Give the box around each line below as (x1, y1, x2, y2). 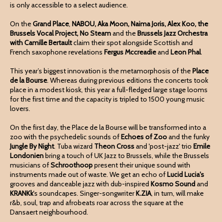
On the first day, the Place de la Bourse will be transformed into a (10, 123, 206, 132)
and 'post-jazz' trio (134, 142, 193, 151)
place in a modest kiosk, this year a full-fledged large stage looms (10, 85, 208, 94)
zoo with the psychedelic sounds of (10, 132, 121, 141)
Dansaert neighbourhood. (10, 208, 88, 217)
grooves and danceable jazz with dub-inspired (10, 179, 151, 188)
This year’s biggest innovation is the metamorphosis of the (10, 66, 192, 75)
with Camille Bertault (10, 38, 72, 47)
